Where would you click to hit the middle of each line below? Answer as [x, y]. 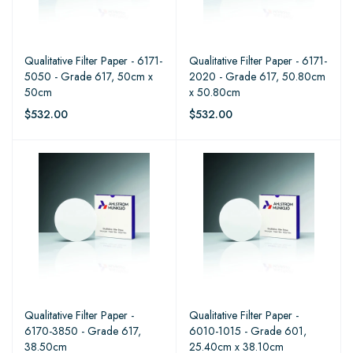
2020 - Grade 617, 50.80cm [257, 76]
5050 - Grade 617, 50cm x [89, 76]
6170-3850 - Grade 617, [83, 331]
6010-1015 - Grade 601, [248, 331]
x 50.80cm [215, 92]
